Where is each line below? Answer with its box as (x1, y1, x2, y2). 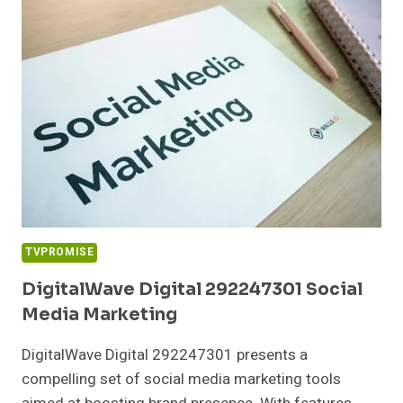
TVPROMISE (25, 245, 94, 261)
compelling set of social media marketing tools (22, 368, 341, 391)
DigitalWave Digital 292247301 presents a (22, 344, 308, 367)
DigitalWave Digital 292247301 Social (22, 279, 363, 301)
